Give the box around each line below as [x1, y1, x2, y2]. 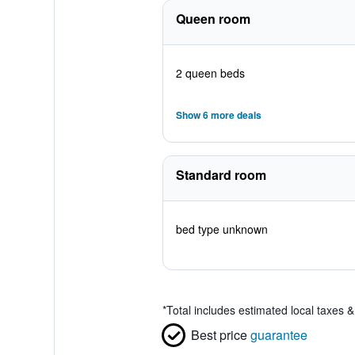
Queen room [175, 10, 250, 28]
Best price [190, 326, 247, 344]
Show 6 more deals [175, 108, 261, 122]
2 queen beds [175, 65, 245, 81]
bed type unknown [175, 221, 268, 237]
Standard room [175, 166, 266, 184]
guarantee [250, 326, 307, 344]
